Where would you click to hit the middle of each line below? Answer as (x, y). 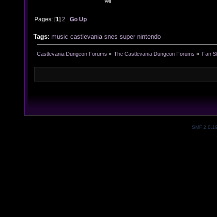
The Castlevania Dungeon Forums (155, 54)
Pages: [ (45, 19)
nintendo (149, 37)
